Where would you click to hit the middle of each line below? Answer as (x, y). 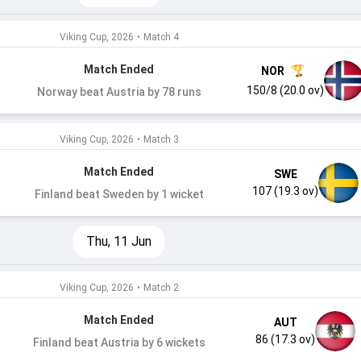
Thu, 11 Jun (119, 241)
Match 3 (161, 139)
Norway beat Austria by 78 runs (119, 92)
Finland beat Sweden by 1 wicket (119, 194)
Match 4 (161, 37)
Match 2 (161, 288)
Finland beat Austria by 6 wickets (119, 342)
